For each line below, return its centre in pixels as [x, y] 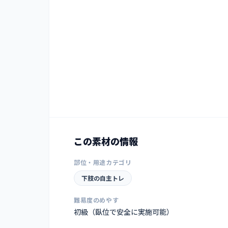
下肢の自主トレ [103, 178]
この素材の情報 [106, 141]
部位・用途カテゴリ [103, 162]
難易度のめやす [96, 200]
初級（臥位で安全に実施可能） [124, 212]
